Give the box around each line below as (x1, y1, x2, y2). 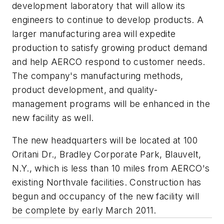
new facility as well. (12, 112, 94, 123)
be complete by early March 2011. (12, 205, 156, 216)
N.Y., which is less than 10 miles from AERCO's (12, 163, 210, 174)
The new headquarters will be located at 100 (12, 135, 198, 146)
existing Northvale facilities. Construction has (12, 177, 201, 188)
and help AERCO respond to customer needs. (12, 56, 205, 67)
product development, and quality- (12, 84, 158, 95)
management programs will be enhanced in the (12, 98, 210, 109)
